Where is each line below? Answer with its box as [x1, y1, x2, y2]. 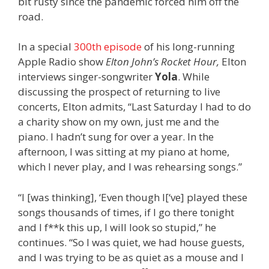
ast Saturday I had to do [137, 100, 251, 114]
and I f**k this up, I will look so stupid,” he [18, 220, 216, 234]
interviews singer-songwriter [18, 70, 155, 84]
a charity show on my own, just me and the [18, 115, 219, 129]
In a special [18, 40, 74, 54]
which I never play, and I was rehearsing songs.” [18, 160, 242, 174]
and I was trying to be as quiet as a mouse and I [18, 250, 244, 264]
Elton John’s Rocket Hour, [106, 55, 219, 69]
